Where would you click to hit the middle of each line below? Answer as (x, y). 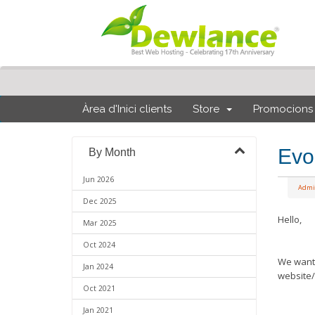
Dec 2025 (100, 201)
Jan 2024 (98, 266)
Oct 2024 (99, 245)
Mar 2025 (100, 223)
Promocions (283, 109)
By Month (109, 152)
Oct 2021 (99, 288)
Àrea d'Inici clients (127, 109)
